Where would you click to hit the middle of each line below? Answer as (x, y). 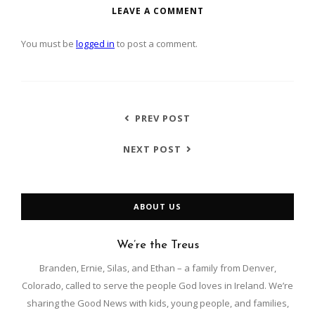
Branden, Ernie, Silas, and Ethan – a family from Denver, (157, 268)
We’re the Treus (157, 245)
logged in (95, 43)
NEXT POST (152, 149)
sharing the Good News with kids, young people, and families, (157, 303)
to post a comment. (156, 43)
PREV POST (163, 118)
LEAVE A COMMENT (157, 11)
